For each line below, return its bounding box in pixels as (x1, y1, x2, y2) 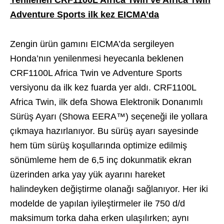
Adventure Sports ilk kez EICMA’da (10, 9, 159, 19)
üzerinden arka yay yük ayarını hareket (10, 169, 165, 179)
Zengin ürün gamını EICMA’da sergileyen (10, 38, 174, 49)
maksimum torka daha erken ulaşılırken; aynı (10, 212, 189, 223)
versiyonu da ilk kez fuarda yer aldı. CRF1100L (10, 82, 196, 92)
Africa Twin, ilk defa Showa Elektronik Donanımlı (10, 96, 203, 107)
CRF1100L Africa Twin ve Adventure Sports (10, 67, 182, 78)
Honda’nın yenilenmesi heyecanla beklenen (10, 53, 183, 63)
